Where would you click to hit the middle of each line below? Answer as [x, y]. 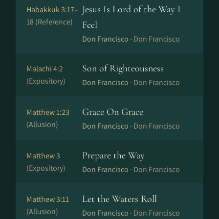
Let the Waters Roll [120, 199]
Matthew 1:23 [48, 112]
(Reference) [54, 22]
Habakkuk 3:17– [52, 10]
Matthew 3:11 [48, 199]
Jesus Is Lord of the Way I [131, 9]
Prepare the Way [113, 155]
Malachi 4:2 [45, 69]
